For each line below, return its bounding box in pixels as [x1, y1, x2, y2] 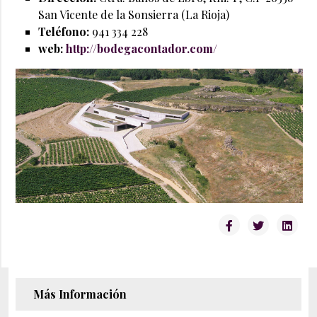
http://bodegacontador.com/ [66, 41, 217, 56]
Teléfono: [38, 24, 89, 39]
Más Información [33, 287, 127, 302]
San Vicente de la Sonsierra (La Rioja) [38, 7, 229, 22]
